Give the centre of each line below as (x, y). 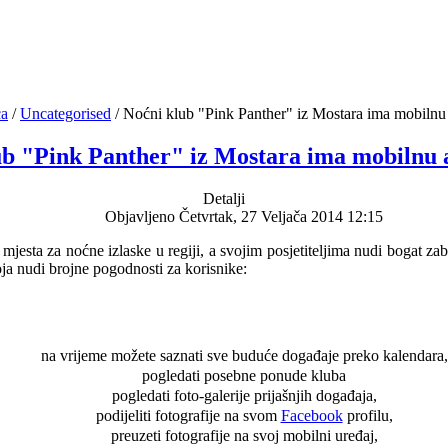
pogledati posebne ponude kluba (244, 375)
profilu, (367, 415)
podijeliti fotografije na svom (188, 415)
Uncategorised (65, 113)
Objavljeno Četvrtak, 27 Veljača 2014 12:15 (244, 216)
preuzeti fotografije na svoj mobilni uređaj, (244, 435)
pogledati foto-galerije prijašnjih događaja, (244, 395)
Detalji (224, 198)
